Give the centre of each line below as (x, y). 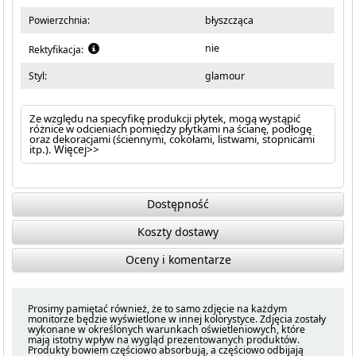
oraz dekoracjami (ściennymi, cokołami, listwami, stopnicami (172, 139)
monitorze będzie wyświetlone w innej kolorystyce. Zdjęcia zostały (177, 319)
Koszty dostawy (178, 232)
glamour (225, 76)
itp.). (42, 149)
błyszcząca (230, 20)
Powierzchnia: (60, 20)
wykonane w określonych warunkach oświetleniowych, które (167, 329)
